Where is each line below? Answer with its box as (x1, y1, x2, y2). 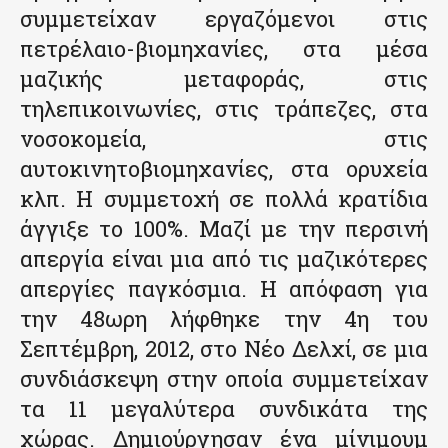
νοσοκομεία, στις (20, 124, 428, 154)
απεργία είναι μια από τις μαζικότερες (20, 244, 428, 274)
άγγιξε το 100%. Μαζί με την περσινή (20, 214, 428, 244)
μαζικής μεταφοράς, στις (20, 64, 428, 94)
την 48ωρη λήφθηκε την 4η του (20, 304, 428, 334)
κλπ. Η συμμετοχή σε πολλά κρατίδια (20, 184, 428, 214)
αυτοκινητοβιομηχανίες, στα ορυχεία (20, 154, 428, 184)
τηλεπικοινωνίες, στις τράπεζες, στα (20, 94, 428, 124)
